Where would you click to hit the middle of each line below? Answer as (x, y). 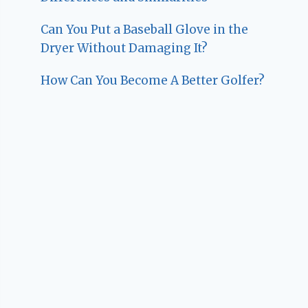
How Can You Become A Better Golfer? (153, 81)
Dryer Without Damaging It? (124, 48)
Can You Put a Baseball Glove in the (145, 30)
